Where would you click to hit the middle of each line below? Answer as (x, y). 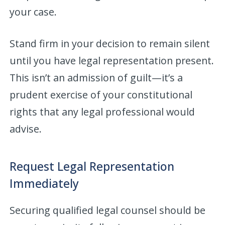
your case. (33, 12)
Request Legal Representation (92, 166)
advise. (26, 129)
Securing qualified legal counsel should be (108, 210)
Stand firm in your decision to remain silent (110, 43)
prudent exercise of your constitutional (101, 94)
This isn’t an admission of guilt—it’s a (96, 77)
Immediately (44, 183)
